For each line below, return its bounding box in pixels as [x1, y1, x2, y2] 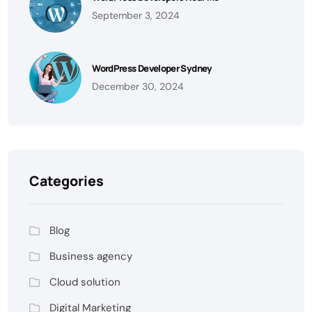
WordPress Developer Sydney [92, 61, 212, 75]
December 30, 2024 [92, 79, 185, 93]
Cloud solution [49, 275, 121, 290]
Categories [29, 171, 104, 191]
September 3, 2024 [92, 8, 180, 22]
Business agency [49, 249, 133, 264]
